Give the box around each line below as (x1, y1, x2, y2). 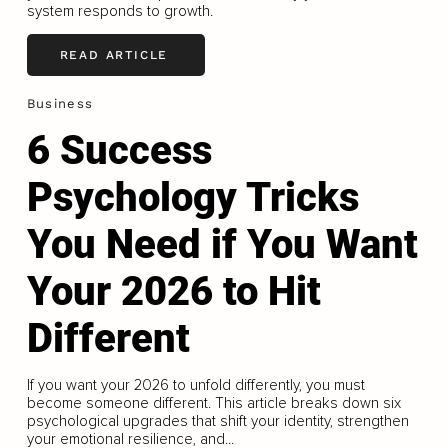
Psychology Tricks (26, 173, 359, 221)
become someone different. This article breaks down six (26, 393, 401, 412)
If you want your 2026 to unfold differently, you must (26, 375, 365, 394)
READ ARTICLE (59, 48, 169, 63)
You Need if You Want (26, 220, 418, 268)
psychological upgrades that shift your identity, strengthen (26, 411, 409, 430)
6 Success (26, 126, 212, 174)
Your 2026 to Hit (26, 267, 321, 315)
